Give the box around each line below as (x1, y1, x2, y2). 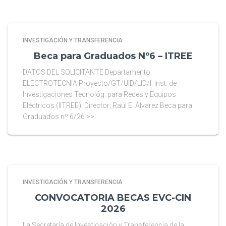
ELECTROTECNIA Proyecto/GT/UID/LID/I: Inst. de (23, 79, 177, 87)
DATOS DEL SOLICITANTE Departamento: (23, 68, 152, 76)
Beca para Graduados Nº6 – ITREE (33, 50, 193, 62)
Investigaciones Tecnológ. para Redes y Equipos (23, 90, 176, 98)
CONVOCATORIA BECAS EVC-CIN (35, 192, 191, 203)
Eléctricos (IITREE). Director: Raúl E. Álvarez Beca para (23, 101, 192, 109)
